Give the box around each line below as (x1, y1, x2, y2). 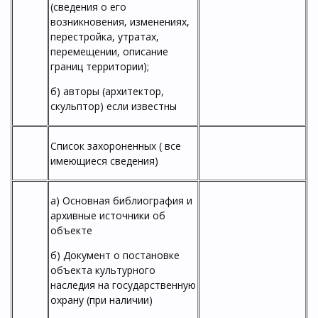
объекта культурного (50, 263, 155, 277)
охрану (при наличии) (50, 293, 153, 307)
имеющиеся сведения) (50, 154, 158, 168)
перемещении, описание (50, 45, 168, 58)
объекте (50, 224, 92, 237)
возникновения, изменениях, (50, 15, 190, 28)
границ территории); (50, 60, 149, 73)
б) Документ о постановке (50, 248, 180, 262)
